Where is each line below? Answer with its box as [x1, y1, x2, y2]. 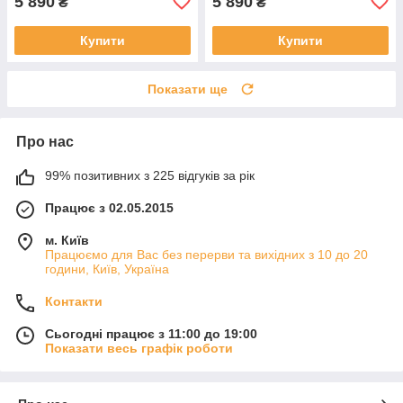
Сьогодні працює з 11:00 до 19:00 [45, 326, 257, 341]
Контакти [45, 293, 103, 309]
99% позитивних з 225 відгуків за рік [45, 167, 255, 183]
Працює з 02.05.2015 [45, 200, 174, 215]
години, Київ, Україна [45, 261, 169, 276]
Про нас [16, 133, 74, 149]
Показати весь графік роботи [45, 340, 233, 355]
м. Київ [45, 232, 89, 247]
